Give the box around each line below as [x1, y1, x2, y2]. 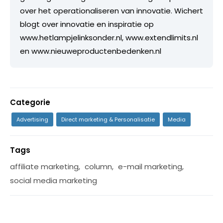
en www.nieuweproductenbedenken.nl [20, 45, 161, 56]
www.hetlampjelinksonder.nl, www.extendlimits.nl [20, 32, 198, 43]
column [85, 161, 112, 172]
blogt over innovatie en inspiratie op [20, 18, 154, 29]
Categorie [10, 97, 50, 108]
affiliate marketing [10, 161, 79, 172]
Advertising [16, 115, 48, 123]
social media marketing [10, 175, 97, 186]
